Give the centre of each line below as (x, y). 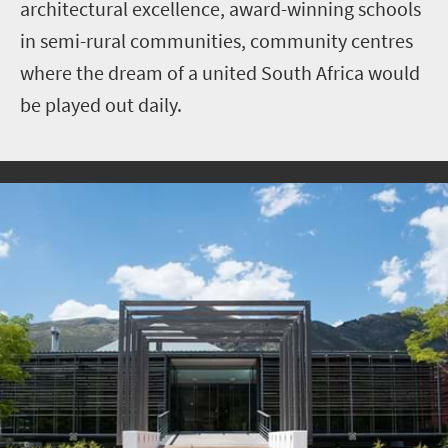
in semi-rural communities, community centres (216, 40)
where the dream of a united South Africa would (220, 72)
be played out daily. (101, 104)
